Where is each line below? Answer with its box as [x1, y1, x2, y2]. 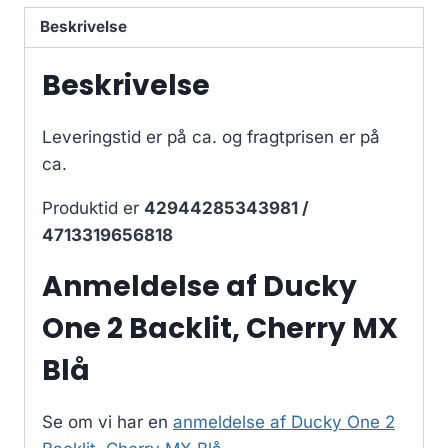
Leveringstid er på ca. [42, 126, 222, 147]
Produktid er [42, 197, 144, 218]
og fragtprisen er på [222, 126, 380, 147]
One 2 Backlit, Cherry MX [42, 308, 398, 348]
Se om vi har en [42, 411, 173, 432]
